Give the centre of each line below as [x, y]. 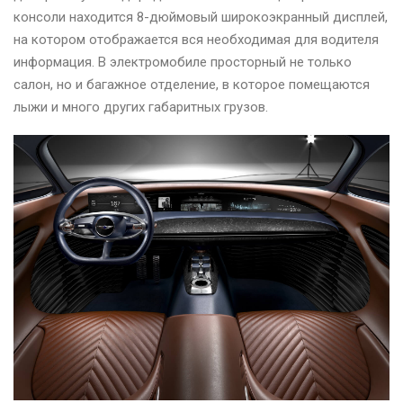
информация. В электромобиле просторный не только [183, 62]
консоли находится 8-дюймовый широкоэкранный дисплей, [201, 17]
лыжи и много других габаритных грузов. [141, 107]
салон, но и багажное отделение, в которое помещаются [192, 84]
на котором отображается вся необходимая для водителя [196, 39]
